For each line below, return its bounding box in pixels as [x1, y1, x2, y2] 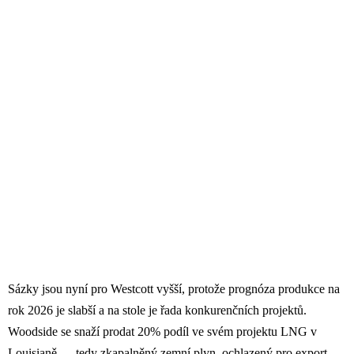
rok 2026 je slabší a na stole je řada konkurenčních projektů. [8, 303, 307, 318]
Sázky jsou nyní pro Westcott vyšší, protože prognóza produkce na [8, 282, 340, 296]
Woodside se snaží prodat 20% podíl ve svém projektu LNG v [8, 325, 317, 339]
